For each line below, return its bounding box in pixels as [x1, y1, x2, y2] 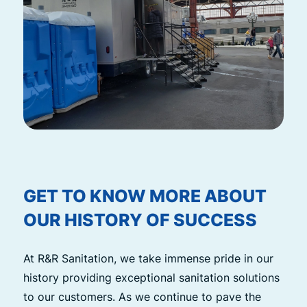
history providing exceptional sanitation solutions [23, 270, 280, 284]
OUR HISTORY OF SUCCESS [23, 210, 257, 231]
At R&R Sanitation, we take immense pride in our [23, 251, 273, 265]
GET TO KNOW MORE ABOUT [23, 186, 267, 207]
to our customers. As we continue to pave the [23, 289, 261, 304]
